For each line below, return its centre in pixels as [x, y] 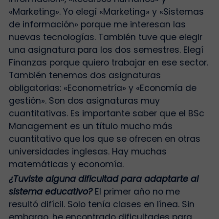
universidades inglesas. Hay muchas [88, 151]
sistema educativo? [52, 192]
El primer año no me [137, 192]
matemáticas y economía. [68, 164]
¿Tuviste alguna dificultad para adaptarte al [103, 179]
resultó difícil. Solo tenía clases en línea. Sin [101, 205]
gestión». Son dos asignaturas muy [84, 100]
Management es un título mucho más [90, 126]
